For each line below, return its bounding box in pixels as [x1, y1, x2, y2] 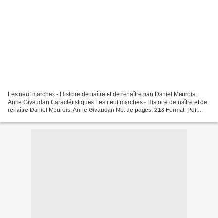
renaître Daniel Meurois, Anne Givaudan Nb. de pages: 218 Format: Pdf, [8, 107, 198, 114]
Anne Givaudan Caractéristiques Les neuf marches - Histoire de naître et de [8, 99, 207, 106]
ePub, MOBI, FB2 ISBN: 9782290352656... [8, 114, 120, 122]
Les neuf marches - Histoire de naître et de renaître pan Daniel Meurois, [8, 91, 197, 98]
